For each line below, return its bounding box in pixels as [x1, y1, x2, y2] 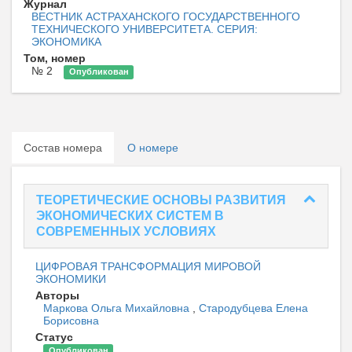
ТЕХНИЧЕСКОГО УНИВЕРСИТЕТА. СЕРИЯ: [31, 23, 258, 36]
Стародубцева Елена [199, 302, 308, 315]
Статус [35, 331, 73, 344]
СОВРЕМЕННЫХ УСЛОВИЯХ [36, 225, 216, 239]
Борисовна [43, 314, 99, 328]
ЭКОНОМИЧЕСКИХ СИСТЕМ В [36, 209, 224, 223]
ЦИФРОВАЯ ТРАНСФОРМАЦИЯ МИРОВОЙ [35, 260, 261, 273]
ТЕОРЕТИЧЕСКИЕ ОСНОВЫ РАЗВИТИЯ [36, 193, 286, 207]
